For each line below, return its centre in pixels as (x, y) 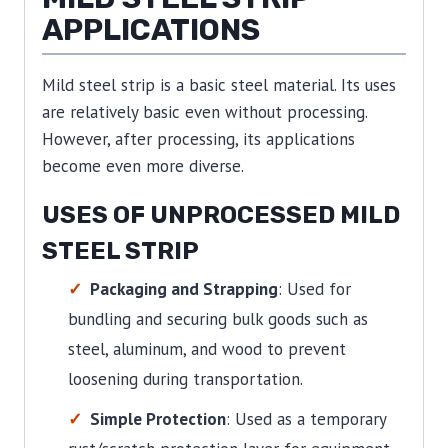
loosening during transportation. (185, 379)
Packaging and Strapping (183, 289)
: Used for (314, 289)
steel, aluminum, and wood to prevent (206, 349)
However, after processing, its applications (198, 139)
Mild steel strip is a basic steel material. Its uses (219, 85)
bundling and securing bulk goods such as (217, 319)
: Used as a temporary (305, 419)
